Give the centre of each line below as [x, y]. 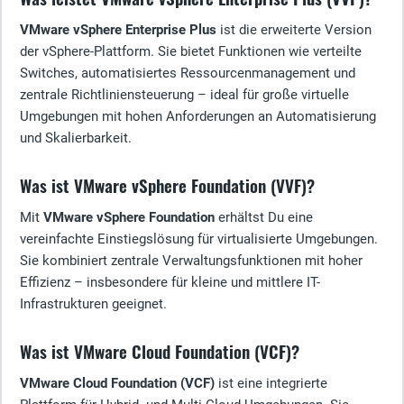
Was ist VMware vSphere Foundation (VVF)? [167, 185]
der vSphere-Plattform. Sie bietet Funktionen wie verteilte [191, 51]
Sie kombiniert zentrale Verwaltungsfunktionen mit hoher [191, 261]
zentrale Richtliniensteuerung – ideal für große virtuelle [184, 95]
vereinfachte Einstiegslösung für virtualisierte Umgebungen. [199, 239]
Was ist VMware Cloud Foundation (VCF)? [160, 351]
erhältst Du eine [264, 217]
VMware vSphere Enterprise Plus [118, 30]
